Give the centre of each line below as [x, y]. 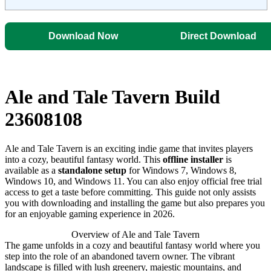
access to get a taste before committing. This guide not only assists [130, 192]
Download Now [83, 36]
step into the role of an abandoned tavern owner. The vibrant [120, 256]
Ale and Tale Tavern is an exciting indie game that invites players [129, 149]
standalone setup [92, 171]
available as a [31, 171]
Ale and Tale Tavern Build [113, 96]
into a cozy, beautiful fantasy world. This [84, 160]
